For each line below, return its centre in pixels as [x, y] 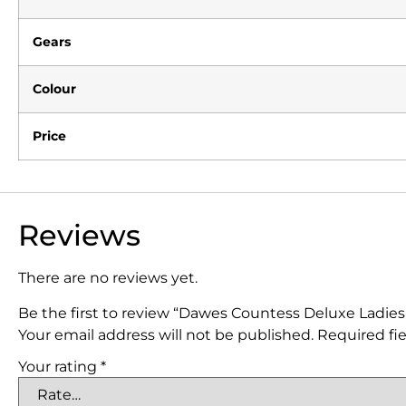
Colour [54, 89]
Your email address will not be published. [166, 334]
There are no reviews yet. [108, 278]
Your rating [59, 366]
